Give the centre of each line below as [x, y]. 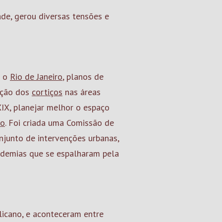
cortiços [47, 92]
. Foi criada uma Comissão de [59, 123]
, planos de [83, 77]
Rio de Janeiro [36, 77]
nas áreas [82, 92]
